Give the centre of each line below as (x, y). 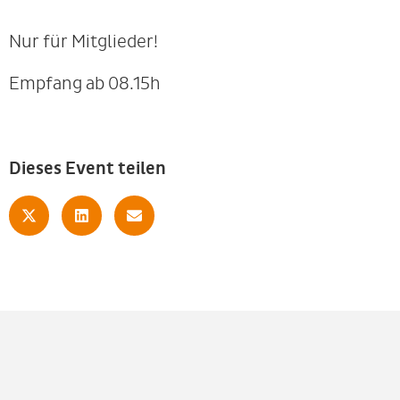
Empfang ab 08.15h (85, 83)
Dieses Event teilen (87, 168)
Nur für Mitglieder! (83, 42)
